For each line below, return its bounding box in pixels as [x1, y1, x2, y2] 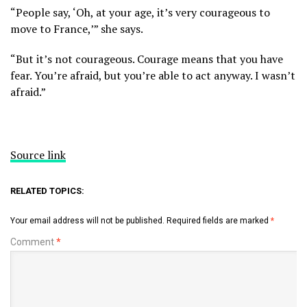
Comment [10, 236, 56, 247]
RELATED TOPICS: [10, 185, 84, 196]
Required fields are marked [167, 215, 271, 225]
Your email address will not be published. [10, 215, 164, 225]
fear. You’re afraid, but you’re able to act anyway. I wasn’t [10, 67, 295, 83]
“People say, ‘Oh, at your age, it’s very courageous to [10, 4, 270, 20]
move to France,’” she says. [10, 21, 143, 36]
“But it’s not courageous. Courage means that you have [10, 51, 283, 66]
